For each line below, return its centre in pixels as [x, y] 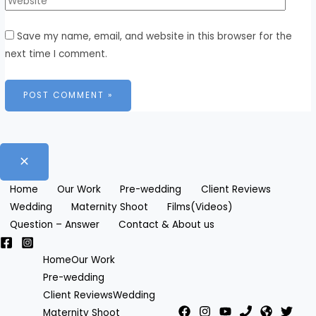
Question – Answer [54, 224]
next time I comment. [56, 54]
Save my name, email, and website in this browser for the [155, 37]
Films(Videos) [200, 207]
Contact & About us [167, 224]
